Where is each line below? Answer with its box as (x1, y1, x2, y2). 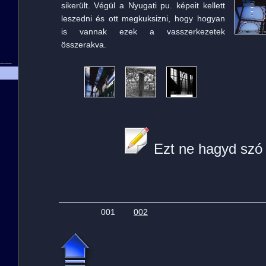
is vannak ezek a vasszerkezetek (61, 27, 225, 36)
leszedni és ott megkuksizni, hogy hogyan (61, 14, 225, 23)
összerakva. (61, 40, 106, 49)
